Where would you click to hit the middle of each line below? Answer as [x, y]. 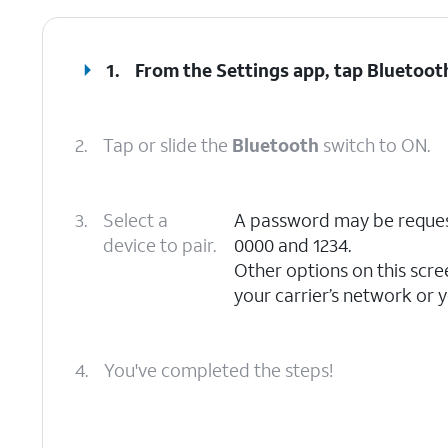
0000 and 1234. [292, 245]
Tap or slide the [167, 145]
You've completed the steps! [218, 370]
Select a [135, 220]
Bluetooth [275, 145]
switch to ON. [374, 145]
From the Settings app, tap [251, 70]
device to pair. [159, 245]
